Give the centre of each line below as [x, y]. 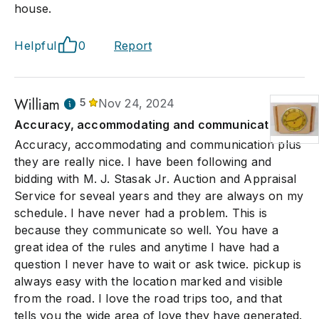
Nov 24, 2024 [136, 103]
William [37, 105]
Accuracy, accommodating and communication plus [158, 145]
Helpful [36, 46]
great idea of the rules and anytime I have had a [147, 247]
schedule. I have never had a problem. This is [141, 213]
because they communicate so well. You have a [146, 230]
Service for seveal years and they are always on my [159, 196]
